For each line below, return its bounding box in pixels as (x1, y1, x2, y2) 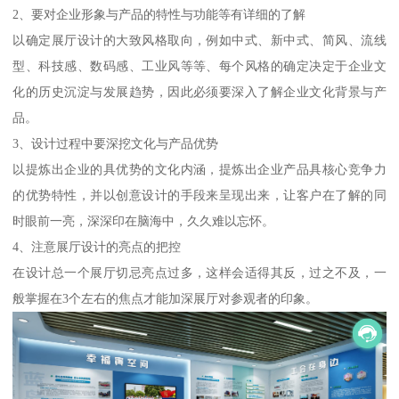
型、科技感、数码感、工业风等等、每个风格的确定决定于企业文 (12, 59, 387, 74)
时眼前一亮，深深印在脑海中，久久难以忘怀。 (12, 214, 275, 229)
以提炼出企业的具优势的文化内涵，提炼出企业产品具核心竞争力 (12, 162, 387, 177)
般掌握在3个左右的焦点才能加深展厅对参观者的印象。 (12, 291, 319, 306)
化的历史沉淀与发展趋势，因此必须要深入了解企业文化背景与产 (12, 85, 387, 100)
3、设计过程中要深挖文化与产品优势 (12, 136, 219, 151)
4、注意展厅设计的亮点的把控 (12, 240, 182, 255)
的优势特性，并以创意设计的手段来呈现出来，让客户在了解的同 (12, 188, 387, 203)
